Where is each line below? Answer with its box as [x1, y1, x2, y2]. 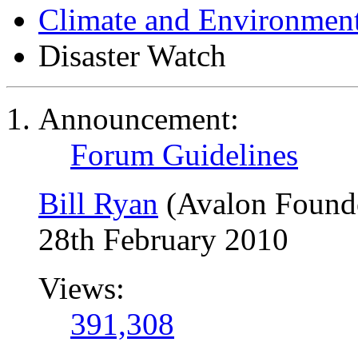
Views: [38, 271, 125, 305]
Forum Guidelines [70, 137, 298, 172]
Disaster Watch [38, 38, 226, 73]
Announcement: [38, 101, 239, 136]
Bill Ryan [38, 186, 158, 221]
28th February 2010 [38, 222, 288, 257]
